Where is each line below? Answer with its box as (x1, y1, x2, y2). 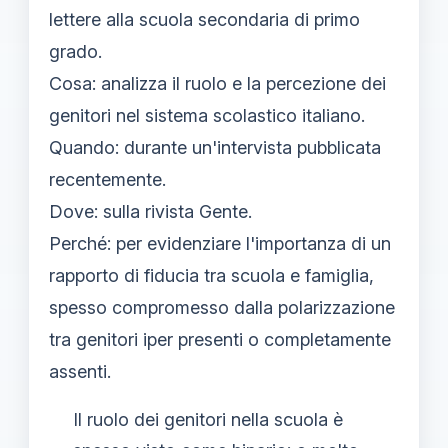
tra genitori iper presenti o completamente (49, 329, 391, 350)
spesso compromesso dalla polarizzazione (49, 297, 395, 318)
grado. (49, 41, 102, 62)
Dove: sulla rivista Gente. (49, 201, 252, 222)
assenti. (49, 361, 111, 382)
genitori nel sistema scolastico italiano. (49, 105, 365, 126)
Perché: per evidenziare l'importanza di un (49, 233, 391, 254)
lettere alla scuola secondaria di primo (49, 9, 360, 30)
